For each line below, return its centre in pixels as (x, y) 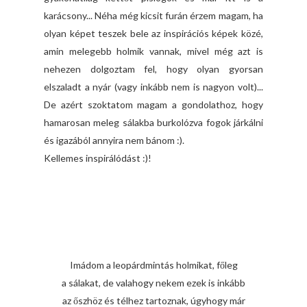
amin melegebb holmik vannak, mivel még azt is (153, 51)
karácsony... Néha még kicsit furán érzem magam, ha (153, 16)
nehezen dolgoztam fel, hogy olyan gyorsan (153, 69)
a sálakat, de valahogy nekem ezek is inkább (153, 283)
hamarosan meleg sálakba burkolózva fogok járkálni (153, 123)
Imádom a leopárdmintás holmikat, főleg (153, 265)
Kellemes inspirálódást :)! (98, 158)
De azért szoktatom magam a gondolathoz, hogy (153, 105)
